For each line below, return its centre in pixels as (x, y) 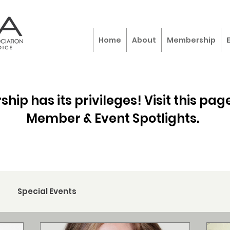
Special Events (47, 191)
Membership (191, 40)
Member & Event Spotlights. (112, 118)
